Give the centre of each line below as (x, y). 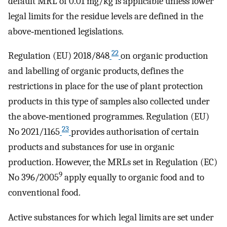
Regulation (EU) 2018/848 (59, 56)
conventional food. (44, 193)
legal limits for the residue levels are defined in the (106, 16)
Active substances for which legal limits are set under (111, 218)
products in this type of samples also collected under (109, 102)
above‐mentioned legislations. (66, 31)
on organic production (164, 56)
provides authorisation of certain (135, 132)
